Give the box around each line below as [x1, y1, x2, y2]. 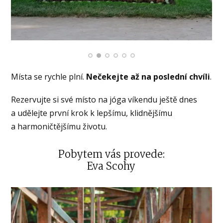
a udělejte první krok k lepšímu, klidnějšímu [11, 108, 173, 119]
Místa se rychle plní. [11, 71, 87, 83]
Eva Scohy [87, 160, 135, 173]
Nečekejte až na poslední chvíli [86, 71, 211, 83]
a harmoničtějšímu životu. [11, 121, 108, 132]
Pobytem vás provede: [58, 148, 165, 161]
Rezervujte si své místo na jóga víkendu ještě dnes [11, 94, 198, 106]
